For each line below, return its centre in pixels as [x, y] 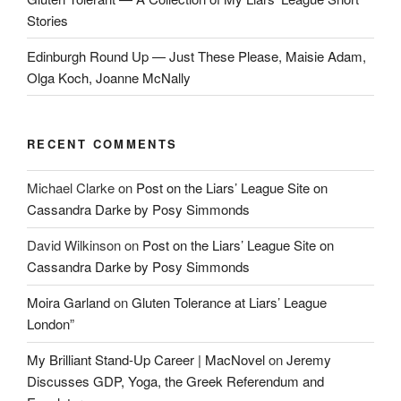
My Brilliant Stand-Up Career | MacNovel [146, 360]
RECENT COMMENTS [102, 144]
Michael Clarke [71, 188]
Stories [47, 20]
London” [51, 324]
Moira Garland [68, 303]
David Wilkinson [74, 245]
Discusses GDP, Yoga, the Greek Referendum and [175, 381]
